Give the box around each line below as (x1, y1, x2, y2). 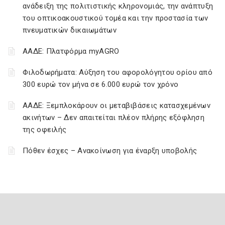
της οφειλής (23, 125, 67, 134)
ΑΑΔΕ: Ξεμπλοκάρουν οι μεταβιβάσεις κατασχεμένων (23, 101, 211, 110)
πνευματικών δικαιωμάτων (23, 26, 117, 35)
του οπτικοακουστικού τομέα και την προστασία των (23, 14, 208, 23)
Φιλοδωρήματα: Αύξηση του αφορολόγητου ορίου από (23, 68, 213, 77)
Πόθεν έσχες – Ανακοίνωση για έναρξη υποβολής (23, 146, 197, 155)
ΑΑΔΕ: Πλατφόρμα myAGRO (23, 47, 120, 56)
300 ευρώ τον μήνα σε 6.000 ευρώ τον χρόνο (23, 80, 179, 89)
